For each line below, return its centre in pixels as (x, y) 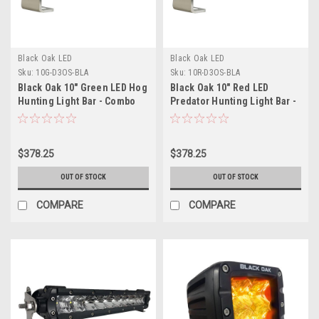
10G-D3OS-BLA (62, 73)
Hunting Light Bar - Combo (77, 101)
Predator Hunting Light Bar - (233, 101)
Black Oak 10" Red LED (220, 88)
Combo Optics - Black (217, 115)
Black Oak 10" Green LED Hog (83, 88)
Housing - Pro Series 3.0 (225, 128)
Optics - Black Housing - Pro (80, 115)
